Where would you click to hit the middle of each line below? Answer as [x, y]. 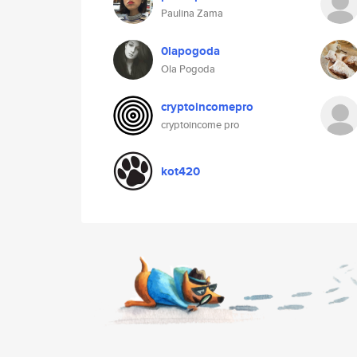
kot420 [180, 171]
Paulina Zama [192, 13]
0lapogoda [190, 51]
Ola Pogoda [188, 69]
